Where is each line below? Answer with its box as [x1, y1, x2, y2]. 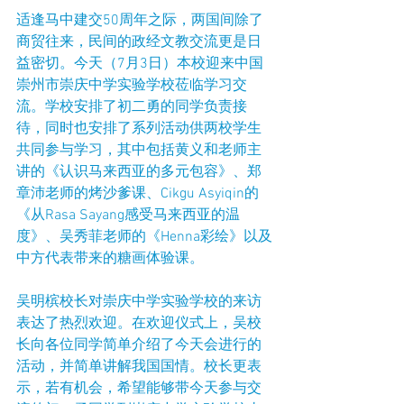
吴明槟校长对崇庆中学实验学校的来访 [16, 293, 262, 311]
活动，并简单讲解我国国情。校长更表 [16, 358, 262, 376]
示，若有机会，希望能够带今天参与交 [16, 380, 262, 398]
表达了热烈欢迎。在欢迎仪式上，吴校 [16, 315, 262, 333]
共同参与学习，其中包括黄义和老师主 [16, 142, 262, 160]
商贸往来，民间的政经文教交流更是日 [16, 33, 262, 51]
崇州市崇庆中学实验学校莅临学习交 [16, 77, 247, 95]
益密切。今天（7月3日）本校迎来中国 [16, 55, 263, 73]
